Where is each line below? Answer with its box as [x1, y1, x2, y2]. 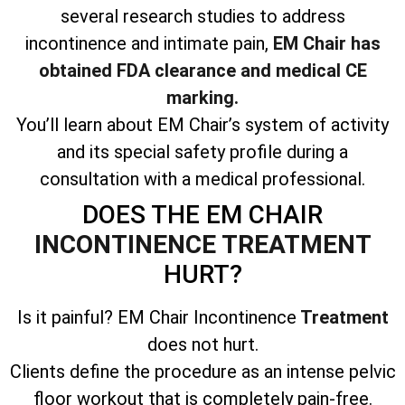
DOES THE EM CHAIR [82, 199, 323, 230]
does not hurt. [146, 333, 259, 355]
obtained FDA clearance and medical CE [38, 59, 367, 81]
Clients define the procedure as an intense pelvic [9, 360, 396, 382]
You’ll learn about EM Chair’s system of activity [16, 113, 389, 136]
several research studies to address [60, 5, 345, 27]
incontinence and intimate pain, [24, 32, 268, 54]
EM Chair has [268, 32, 381, 54]
